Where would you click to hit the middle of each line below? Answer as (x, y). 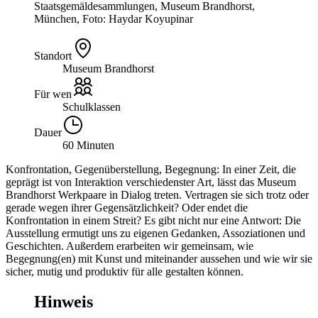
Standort (53, 55)
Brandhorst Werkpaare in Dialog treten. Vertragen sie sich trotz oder (157, 194)
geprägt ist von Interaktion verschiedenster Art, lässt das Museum (151, 182)
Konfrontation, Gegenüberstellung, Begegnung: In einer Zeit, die (151, 169)
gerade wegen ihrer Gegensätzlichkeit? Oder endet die (127, 207)
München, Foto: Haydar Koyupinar (114, 18)
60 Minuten (88, 145)
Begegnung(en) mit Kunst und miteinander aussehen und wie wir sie (159, 258)
